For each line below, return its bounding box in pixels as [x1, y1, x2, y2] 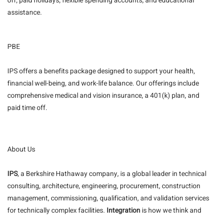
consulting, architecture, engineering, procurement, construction [7, 181, 200, 191]
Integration [107, 205, 140, 216]
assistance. [7, 7, 42, 18]
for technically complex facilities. [7, 205, 107, 216]
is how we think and [140, 205, 201, 216]
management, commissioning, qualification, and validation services [7, 193, 209, 203]
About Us [7, 144, 35, 154]
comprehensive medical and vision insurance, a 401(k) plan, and [7, 90, 199, 101]
